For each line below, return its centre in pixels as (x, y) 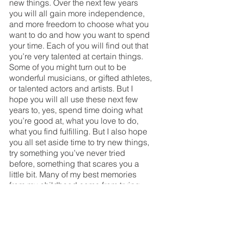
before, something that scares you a (75, 164)
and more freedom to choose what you (80, 24)
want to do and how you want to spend (81, 35)
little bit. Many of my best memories (74, 175)
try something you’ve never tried (68, 153)
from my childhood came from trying (76, 185)
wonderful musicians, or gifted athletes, (82, 78)
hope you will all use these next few (75, 99)
